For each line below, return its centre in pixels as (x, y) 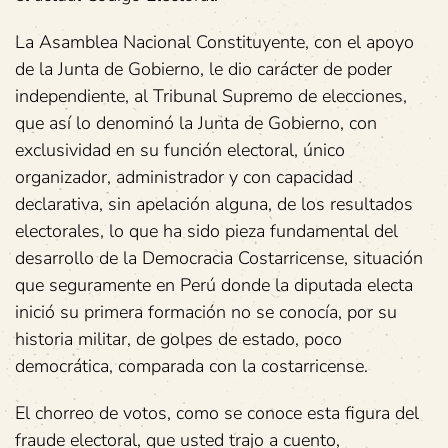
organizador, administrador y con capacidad (184, 177)
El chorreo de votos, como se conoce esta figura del (217, 413)
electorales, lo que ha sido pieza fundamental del (206, 231)
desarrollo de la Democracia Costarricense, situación (219, 258)
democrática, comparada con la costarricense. (191, 366)
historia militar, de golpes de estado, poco (178, 339)
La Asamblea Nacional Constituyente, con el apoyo (214, 42)
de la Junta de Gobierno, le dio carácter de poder (203, 69)
